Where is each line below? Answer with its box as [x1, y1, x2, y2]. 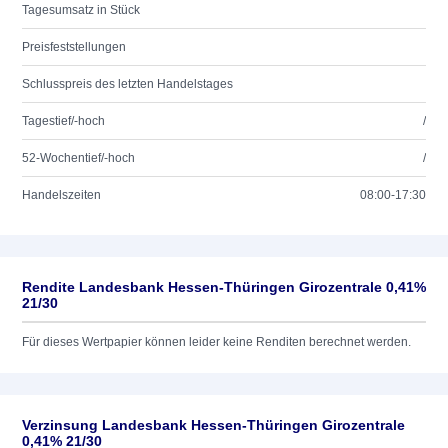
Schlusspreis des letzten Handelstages [22, 77, 233, 91]
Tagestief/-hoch [22, 114, 105, 128]
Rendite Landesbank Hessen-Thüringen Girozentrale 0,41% [22, 279, 426, 295]
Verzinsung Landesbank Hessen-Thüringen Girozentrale [22, 417, 405, 433]
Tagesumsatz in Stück [22, 3, 140, 17]
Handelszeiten [22, 188, 101, 202]
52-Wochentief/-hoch [22, 151, 135, 165]
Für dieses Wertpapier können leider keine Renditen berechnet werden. [22, 335, 411, 349]
